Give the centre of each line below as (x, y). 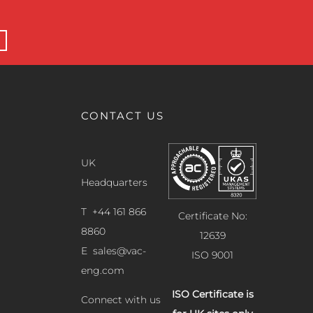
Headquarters (115, 183)
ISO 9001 (213, 255)
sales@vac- (120, 251)
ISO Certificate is (212, 294)
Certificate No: (212, 216)
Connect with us (121, 300)
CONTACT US (123, 116)
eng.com (103, 271)
